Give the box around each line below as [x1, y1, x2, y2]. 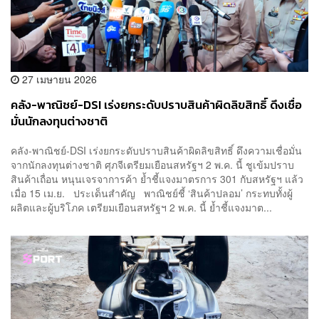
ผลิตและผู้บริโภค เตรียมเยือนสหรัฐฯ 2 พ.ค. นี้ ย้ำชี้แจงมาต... [11, 200, 272, 215]
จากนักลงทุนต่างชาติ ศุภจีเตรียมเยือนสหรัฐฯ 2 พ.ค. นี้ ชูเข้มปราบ [11, 157, 294, 172]
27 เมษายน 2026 [19, 71, 97, 86]
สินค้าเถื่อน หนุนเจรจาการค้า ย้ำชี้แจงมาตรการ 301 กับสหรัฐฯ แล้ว [11, 172, 303, 187]
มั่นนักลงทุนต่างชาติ [11, 112, 108, 130]
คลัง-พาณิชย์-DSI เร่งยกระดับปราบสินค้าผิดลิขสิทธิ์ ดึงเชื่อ [11, 95, 302, 114]
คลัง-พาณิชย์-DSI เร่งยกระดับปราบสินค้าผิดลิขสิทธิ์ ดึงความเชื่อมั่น [11, 143, 302, 158]
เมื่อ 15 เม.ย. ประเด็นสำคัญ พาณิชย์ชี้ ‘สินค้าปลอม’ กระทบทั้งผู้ [11, 186, 293, 201]
